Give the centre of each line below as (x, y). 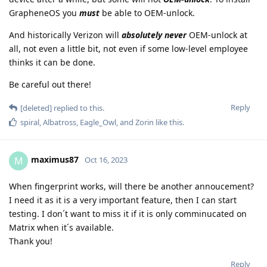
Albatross (60, 122)
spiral (30, 122)
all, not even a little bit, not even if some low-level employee (128, 48)
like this (168, 122)
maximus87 (55, 160)
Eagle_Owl (98, 122)
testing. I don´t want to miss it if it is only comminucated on (128, 213)
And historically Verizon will (65, 35)
